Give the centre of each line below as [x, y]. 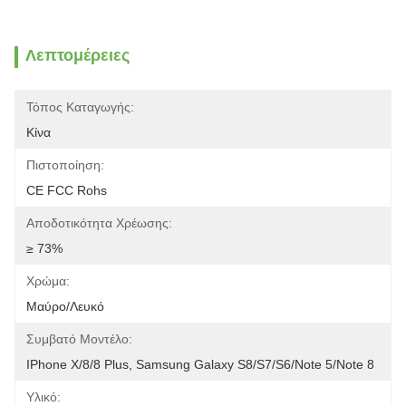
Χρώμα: [48, 281]
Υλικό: [43, 397]
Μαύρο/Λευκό [65, 306]
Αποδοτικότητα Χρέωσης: [99, 223]
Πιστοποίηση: [65, 165]
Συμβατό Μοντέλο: [79, 339]
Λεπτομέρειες [77, 55]
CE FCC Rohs [67, 190]
